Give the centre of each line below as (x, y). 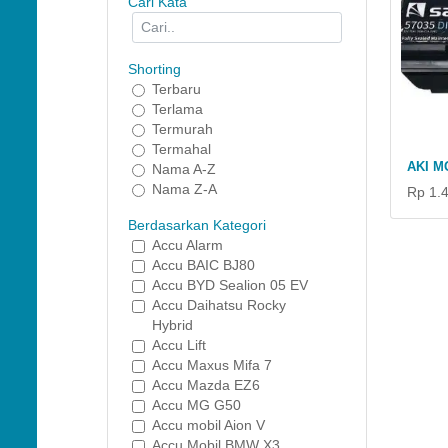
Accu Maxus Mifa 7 (212, 365)
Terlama (177, 109)
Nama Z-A (184, 189)
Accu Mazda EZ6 (206, 385)
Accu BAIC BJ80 (203, 265)
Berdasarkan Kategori (197, 225)
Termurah (182, 129)
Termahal (181, 149)
